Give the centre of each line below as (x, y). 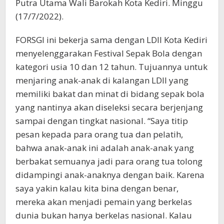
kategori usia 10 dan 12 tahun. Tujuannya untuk (111, 66)
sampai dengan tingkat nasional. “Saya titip (102, 120)
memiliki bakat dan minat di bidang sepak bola (110, 93)
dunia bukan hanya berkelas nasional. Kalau (104, 215)
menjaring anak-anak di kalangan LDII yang (102, 80)
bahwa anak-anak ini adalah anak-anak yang (105, 147)
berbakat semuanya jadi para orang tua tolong (109, 161)
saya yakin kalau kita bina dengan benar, (97, 188)
